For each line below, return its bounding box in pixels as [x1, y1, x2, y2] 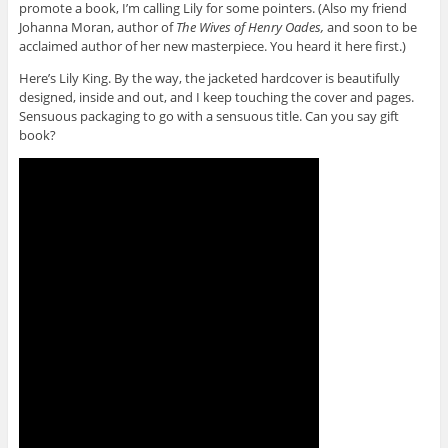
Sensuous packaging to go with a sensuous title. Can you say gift [18, 106, 399, 125]
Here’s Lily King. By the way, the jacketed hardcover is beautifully [18, 68, 400, 87]
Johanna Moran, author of [18, 17, 176, 36]
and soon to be [323, 17, 417, 36]
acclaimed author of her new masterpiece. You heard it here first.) [18, 36, 406, 55]
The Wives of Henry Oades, [175, 17, 324, 36]
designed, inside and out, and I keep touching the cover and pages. [18, 87, 414, 106]
